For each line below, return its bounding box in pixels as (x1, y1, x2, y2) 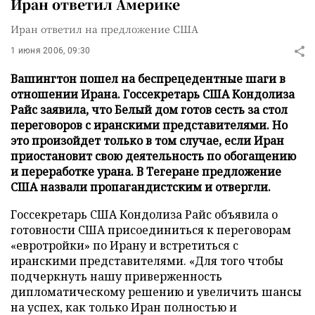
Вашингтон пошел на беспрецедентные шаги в (11, 71, 285, 86)
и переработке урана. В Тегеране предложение (11, 164, 281, 179)
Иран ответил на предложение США (11, 22, 198, 36)
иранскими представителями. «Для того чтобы (11, 253, 283, 269)
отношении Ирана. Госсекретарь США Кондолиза (11, 86, 295, 102)
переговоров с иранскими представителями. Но (11, 117, 288, 133)
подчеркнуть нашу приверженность (11, 269, 222, 284)
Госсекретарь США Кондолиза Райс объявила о (11, 207, 278, 222)
